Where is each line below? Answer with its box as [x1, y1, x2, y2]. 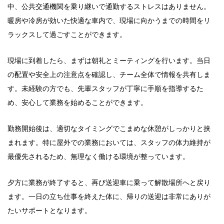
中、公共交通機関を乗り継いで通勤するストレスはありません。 [7, 2, 210, 10]
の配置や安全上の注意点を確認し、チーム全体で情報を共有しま [7, 70, 210, 78]
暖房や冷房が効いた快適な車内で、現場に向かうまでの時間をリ [7, 16, 210, 24]
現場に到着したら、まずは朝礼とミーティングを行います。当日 [7, 56, 210, 64]
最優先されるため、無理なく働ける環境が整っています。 [7, 152, 189, 160]
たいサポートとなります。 [7, 206, 91, 214]
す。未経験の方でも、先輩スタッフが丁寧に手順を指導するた [7, 84, 203, 92]
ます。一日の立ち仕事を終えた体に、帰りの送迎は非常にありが [7, 192, 210, 200]
